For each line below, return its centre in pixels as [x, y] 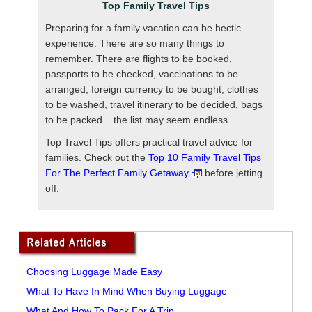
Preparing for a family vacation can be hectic [143, 28]
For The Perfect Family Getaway [117, 173]
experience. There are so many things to [135, 44]
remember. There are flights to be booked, [139, 59]
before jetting [232, 173]
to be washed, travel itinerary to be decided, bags [154, 105]
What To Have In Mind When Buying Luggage [127, 291]
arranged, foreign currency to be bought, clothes [152, 89]
